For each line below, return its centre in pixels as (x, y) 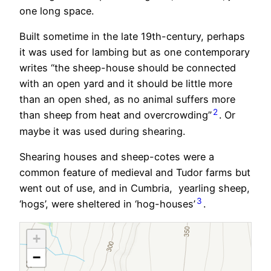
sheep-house (103, 68)
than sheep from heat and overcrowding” (116, 115)
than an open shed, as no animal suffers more (127, 100)
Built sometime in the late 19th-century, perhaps (132, 37)
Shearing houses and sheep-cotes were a (117, 156)
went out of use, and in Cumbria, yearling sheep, (135, 188)
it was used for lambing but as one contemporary (135, 52)
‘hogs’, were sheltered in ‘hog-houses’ (107, 204)
